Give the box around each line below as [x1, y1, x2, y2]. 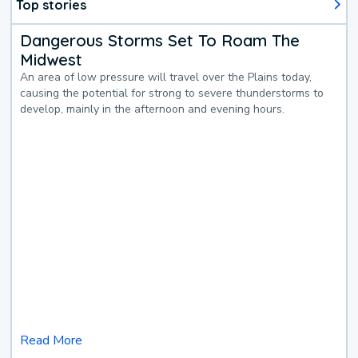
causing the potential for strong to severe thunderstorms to [20, 85, 324, 101]
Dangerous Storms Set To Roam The [20, 30, 300, 50]
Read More [20, 331, 83, 349]
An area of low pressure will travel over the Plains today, [20, 69, 312, 85]
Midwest [20, 49, 83, 70]
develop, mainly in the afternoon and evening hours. [20, 101, 285, 117]
